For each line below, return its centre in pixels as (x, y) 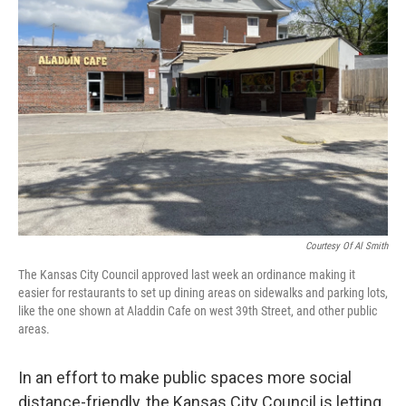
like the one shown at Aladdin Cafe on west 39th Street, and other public (198, 311)
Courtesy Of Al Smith (347, 246)
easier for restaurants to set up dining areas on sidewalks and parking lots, (203, 293)
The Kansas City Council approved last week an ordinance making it (187, 275)
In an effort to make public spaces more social (185, 377)
